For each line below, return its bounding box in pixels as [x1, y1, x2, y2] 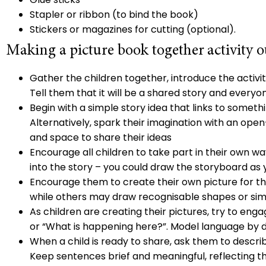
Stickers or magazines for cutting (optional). [30, 23, 238, 37]
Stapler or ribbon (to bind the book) [30, 8, 203, 22]
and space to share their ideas [30, 131, 172, 145]
